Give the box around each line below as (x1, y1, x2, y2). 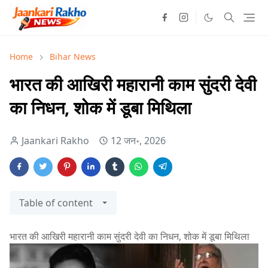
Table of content (19, 196, 93, 209)
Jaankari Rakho (22, 133, 89, 147)
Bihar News (50, 50, 96, 62)
